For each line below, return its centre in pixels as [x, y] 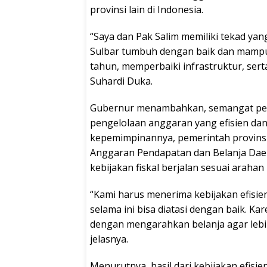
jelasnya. [109, 239]
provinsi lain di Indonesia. [147, 10]
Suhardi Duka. [121, 81]
